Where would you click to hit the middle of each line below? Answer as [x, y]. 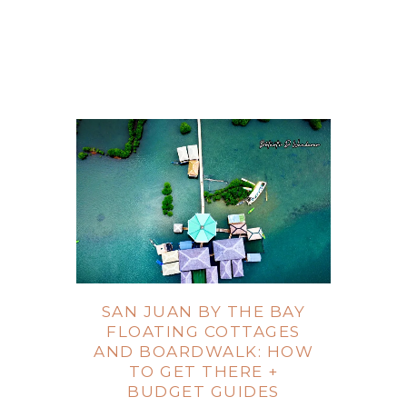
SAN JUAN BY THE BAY [203, 312]
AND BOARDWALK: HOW [203, 352]
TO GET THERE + [203, 372]
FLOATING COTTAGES [203, 332]
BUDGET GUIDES [203, 392]
